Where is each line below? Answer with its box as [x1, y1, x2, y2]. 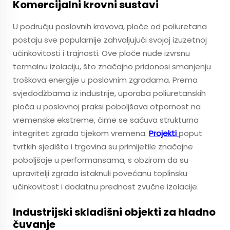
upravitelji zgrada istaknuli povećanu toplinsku [13, 168, 187, 179]
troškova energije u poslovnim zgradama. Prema [13, 74, 198, 85]
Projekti [149, 128, 179, 139]
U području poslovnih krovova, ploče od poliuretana [13, 21, 207, 32]
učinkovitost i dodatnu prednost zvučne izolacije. [13, 181, 199, 192]
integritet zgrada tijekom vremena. [13, 128, 149, 139]
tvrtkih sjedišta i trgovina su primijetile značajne [13, 141, 193, 152]
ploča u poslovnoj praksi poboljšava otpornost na [13, 101, 201, 112]
